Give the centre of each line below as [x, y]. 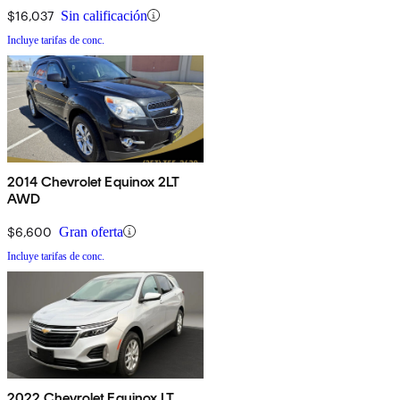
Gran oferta [91, 231]
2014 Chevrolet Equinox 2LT [94, 181]
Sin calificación [104, 15]
